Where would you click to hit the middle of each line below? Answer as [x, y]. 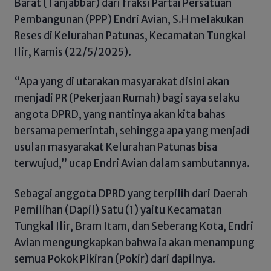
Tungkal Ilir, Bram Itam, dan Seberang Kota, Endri [134, 226]
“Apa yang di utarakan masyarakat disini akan [122, 82]
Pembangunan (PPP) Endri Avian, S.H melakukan [129, 19]
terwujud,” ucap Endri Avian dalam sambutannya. [132, 164]
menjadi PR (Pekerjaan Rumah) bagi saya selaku [127, 98]
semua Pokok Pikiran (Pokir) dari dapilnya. [115, 259]
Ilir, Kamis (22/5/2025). [73, 52]
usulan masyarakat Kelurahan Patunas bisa [116, 147]
